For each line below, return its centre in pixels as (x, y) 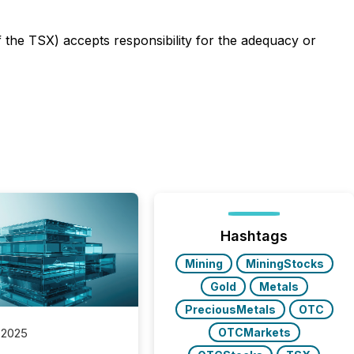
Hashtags (254, 236)
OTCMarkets (254, 332)
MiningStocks (284, 264)
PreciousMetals (230, 309)
